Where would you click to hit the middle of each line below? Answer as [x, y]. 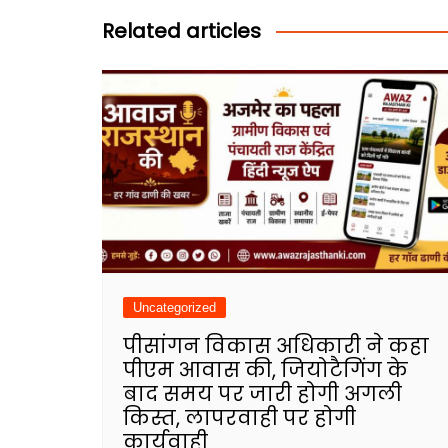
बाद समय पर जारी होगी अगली [262, 393]
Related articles [181, 31]
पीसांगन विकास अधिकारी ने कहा [276, 345]
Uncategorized [174, 307]
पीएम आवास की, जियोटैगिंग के [265, 369]
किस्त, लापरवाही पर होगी [239, 417]
